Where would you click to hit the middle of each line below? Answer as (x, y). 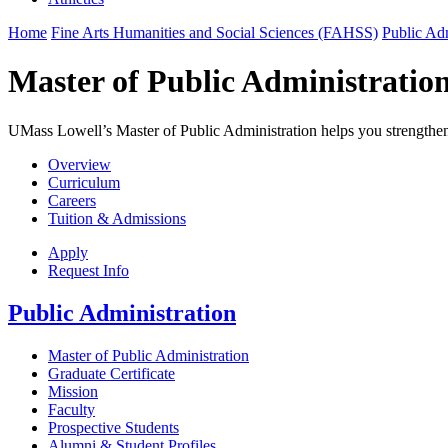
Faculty (71, 409)
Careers (72, 200)
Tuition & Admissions (117, 218)
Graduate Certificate (111, 373)
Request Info (88, 270)
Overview (79, 164)
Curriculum (84, 182)
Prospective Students (113, 427)
